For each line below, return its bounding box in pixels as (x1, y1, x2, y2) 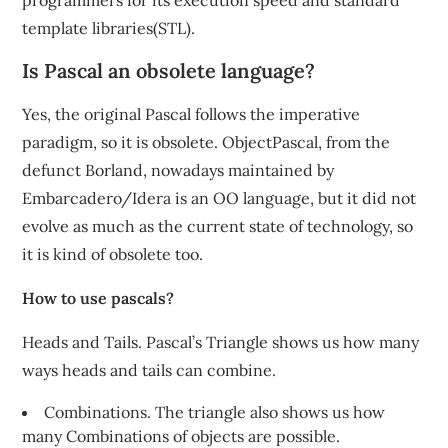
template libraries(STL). (22, 18, 196, 38)
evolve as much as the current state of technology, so (22, 216, 414, 236)
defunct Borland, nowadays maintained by (22, 160, 335, 180)
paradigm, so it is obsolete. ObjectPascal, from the (22, 132, 391, 152)
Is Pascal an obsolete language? (22, 58, 316, 83)
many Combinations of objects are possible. (22, 426, 341, 446)
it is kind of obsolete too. (22, 244, 204, 264)
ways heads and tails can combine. (22, 360, 277, 380)
